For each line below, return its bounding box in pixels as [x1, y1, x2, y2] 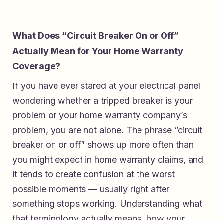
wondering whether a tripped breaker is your [12, 95, 192, 106]
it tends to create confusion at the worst [12, 169, 175, 180]
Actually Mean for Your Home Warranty [12, 46, 183, 56]
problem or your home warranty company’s [12, 110, 187, 121]
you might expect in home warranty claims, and [12, 154, 203, 165]
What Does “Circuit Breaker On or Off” [12, 30, 179, 41]
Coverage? [12, 61, 60, 72]
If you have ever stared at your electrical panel [12, 81, 200, 91]
